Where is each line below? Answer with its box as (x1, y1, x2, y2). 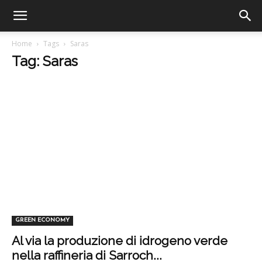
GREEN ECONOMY (15, 217, 70, 224)
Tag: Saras (12, 53, 78, 70)
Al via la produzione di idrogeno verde (12, 233, 227, 249)
